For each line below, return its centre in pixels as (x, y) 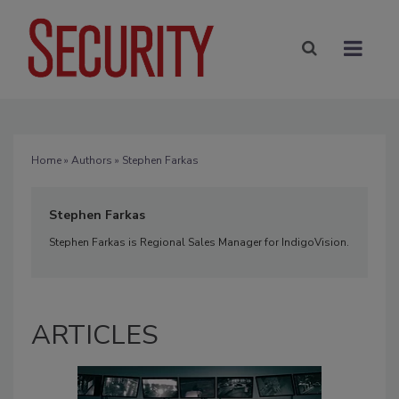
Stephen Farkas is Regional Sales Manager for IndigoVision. (199, 242)
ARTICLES (95, 335)
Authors (92, 160)
